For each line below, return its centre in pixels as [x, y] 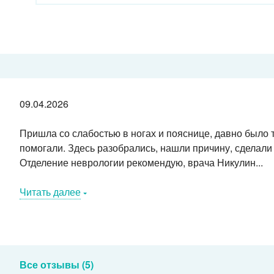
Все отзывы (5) [56, 265]
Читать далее [50, 192]
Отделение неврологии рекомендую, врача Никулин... [141, 162]
